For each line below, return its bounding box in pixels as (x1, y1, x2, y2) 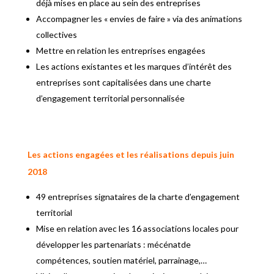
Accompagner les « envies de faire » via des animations (35, 13, 242, 24)
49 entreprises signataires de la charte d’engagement (35, 191, 240, 202)
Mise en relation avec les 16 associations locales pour (35, 223, 239, 234)
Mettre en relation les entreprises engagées (35, 45, 206, 56)
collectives (35, 29, 77, 40)
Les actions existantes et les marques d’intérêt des (35, 61, 232, 72)
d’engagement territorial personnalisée (35, 92, 185, 103)
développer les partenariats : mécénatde (35, 239, 191, 250)
